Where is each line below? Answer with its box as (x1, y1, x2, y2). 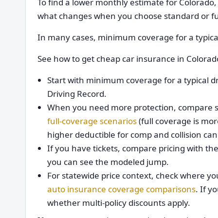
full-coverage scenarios (47, 115, 137, 127)
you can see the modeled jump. (47, 156, 169, 167)
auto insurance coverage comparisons (47, 183, 196, 195)
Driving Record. (47, 88, 107, 99)
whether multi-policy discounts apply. (47, 197, 190, 208)
